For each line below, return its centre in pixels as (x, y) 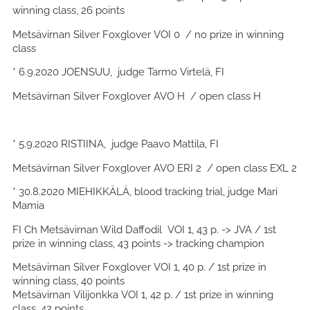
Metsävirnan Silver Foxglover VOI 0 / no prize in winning (148, 34)
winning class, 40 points (69, 281)
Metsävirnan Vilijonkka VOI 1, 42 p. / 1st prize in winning (143, 295)
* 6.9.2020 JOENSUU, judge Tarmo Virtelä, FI (118, 72)
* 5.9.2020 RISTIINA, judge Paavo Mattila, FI (116, 144)
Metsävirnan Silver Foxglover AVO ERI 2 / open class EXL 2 (155, 167)
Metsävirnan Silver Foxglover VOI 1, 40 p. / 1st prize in (139, 267)
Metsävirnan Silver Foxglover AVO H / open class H (137, 95)
